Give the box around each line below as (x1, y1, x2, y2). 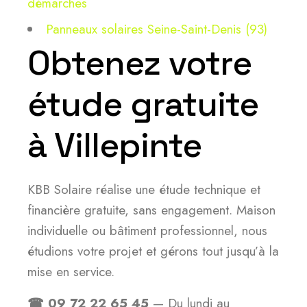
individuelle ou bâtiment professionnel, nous (27, 221, 267, 240)
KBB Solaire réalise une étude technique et (27, 180, 260, 199)
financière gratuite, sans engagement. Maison (27, 201, 275, 219)
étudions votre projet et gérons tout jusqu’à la (27, 242, 279, 260)
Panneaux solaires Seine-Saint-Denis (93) (46, 20, 267, 38)
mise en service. (27, 262, 114, 281)
